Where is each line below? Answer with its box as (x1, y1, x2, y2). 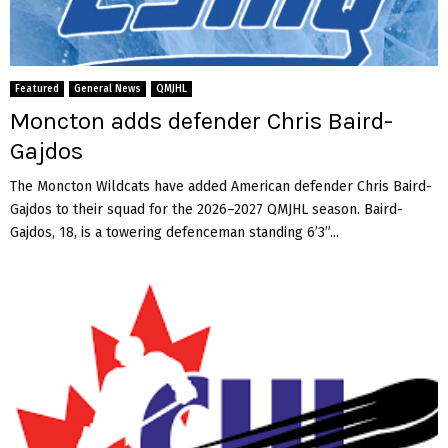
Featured (15, 82, 59, 95)
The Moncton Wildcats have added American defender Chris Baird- (10, 177, 432, 195)
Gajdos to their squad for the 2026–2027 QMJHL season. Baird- (10, 200, 403, 218)
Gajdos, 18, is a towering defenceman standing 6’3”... (10, 223, 339, 241)
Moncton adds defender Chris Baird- (10, 106, 393, 135)
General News (74, 82, 141, 95)
